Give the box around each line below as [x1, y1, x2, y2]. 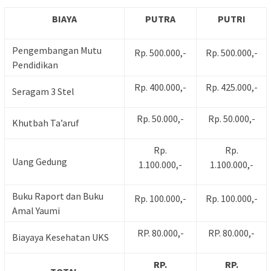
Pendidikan [12, 59, 58, 71]
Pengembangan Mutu [12, 44, 102, 57]
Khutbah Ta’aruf [12, 117, 79, 129]
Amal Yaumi [12, 204, 60, 217]
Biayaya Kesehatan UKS [12, 231, 109, 244]
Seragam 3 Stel [12, 85, 74, 98]
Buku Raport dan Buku [12, 190, 103, 203]
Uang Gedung [12, 155, 67, 168]
